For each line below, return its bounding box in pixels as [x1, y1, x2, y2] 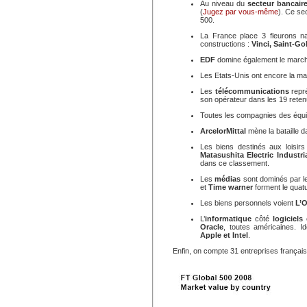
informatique [205, 214, 251, 223]
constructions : [200, 40, 251, 48]
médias [214, 175, 243, 183]
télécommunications [214, 87, 292, 95]
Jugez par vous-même [203, 8, 278, 16]
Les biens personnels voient [200, 199, 295, 207]
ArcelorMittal [200, 127, 246, 135]
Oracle [200, 223, 223, 231]
